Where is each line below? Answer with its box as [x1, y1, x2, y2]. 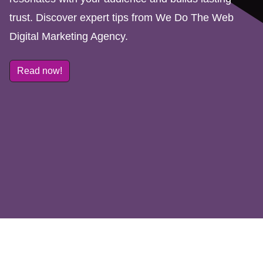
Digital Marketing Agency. [9, 31, 128, 42]
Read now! [17, 66, 62, 76]
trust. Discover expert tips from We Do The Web [9, 12, 234, 23]
